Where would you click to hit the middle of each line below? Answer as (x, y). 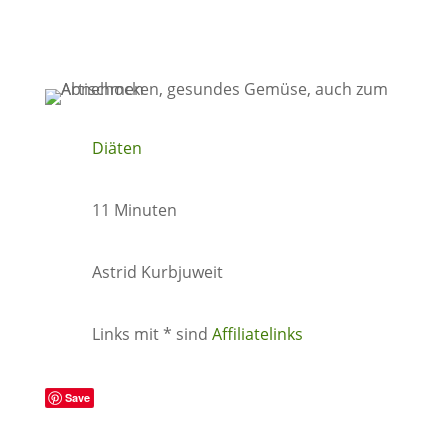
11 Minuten (134, 210)
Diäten (116, 148)
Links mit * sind (151, 334)
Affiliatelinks (257, 334)
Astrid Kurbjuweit (157, 272)
